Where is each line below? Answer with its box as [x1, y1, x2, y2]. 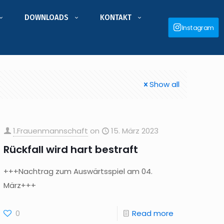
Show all [149, 79, 179, 89]
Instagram [181, 23, 214, 32]
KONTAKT [99, 12, 131, 22]
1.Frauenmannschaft [13, 125, 88, 136]
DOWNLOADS [24, 12, 68, 22]
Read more [131, 208, 173, 218]
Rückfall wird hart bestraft [3, 142, 138, 156]
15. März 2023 [111, 125, 159, 136]
